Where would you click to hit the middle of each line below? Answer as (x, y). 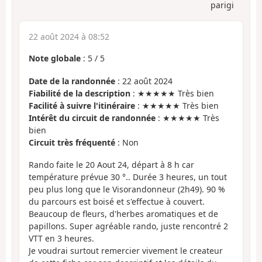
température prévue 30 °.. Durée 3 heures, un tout (128, 177)
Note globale (55, 58)
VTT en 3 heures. (61, 239)
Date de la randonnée (72, 81)
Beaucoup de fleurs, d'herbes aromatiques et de (123, 214)
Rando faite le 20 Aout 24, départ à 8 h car (111, 165)
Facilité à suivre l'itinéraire (82, 105)
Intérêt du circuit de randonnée (92, 118)
